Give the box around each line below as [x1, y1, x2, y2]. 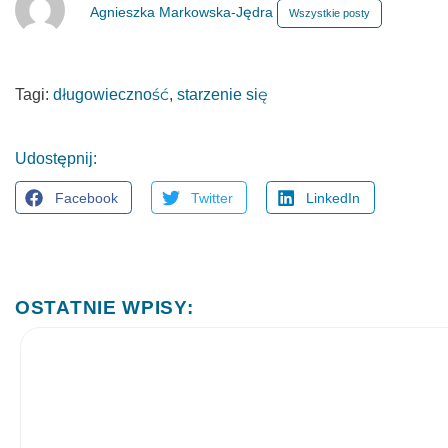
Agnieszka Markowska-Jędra [90, 4, 277, 20]
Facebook [54, 189, 118, 206]
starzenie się [177, 86, 268, 103]
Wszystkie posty [289, 7, 370, 19]
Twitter [190, 189, 233, 206]
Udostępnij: [15, 150, 97, 167]
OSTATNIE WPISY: [15, 297, 194, 319]
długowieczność [53, 86, 169, 103]
